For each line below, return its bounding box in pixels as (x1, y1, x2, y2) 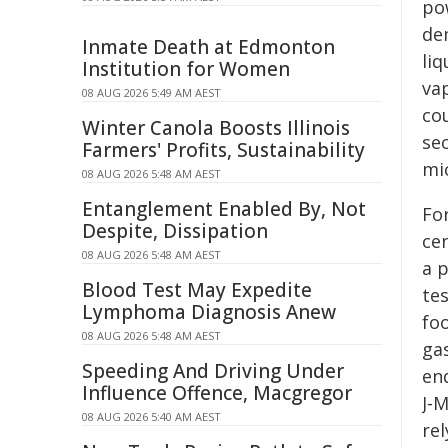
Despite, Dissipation (82, 218, 268, 244)
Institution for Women (82, 56, 290, 82)
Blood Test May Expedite (82, 277, 312, 303)
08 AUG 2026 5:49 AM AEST (82, 85, 221, 100)
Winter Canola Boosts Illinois (82, 115, 350, 141)
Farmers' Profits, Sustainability (82, 137, 365, 163)
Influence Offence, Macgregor (82, 380, 352, 406)
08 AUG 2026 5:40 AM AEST (82, 409, 221, 424)
